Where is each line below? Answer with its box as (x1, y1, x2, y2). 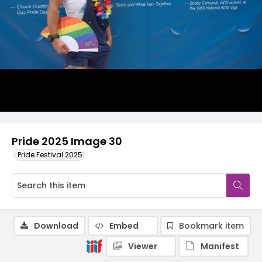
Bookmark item (179, 220, 244, 232)
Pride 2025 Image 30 (12, 134, 122, 149)
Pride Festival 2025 (18, 150, 82, 160)
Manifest (201, 240, 239, 252)
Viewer (128, 240, 157, 252)
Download (34, 220, 78, 232)
